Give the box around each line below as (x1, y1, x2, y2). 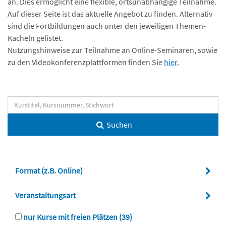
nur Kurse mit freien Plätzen (23, 211, 118, 222)
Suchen (106, 119, 132, 130)
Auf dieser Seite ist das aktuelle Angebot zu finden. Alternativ (8, 8, 212, 19)
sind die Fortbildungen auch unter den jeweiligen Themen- (8, 20, 206, 31)
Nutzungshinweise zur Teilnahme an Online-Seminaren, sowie (8, 44, 217, 55)
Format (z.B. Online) (15, 165, 84, 176)
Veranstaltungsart (15, 190, 77, 200)
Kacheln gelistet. (8, 32, 63, 43)
